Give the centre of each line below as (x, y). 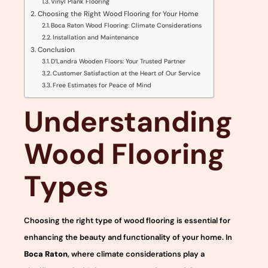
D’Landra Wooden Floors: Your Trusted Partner (118, 61)
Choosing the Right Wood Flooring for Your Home (118, 13)
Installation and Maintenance (95, 37)
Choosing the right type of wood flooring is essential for (127, 220)
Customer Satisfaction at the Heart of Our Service (126, 73)
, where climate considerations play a (136, 254)
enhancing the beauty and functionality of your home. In (128, 237)
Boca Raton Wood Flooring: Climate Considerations (126, 25)
